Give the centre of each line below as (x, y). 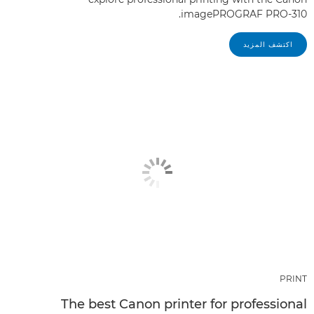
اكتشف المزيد (268, 44)
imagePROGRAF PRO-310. (244, 14)
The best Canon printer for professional (184, 304)
